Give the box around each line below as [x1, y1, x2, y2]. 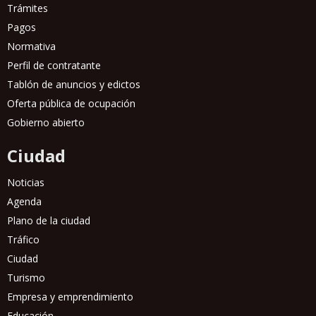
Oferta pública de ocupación [7, 97, 135, 111]
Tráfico [7, 233, 39, 247]
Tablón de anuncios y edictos [7, 78, 140, 92]
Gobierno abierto [7, 116, 85, 130]
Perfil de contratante [7, 59, 101, 73]
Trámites [7, 1, 48, 16]
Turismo [7, 271, 45, 285]
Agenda [7, 195, 42, 209]
